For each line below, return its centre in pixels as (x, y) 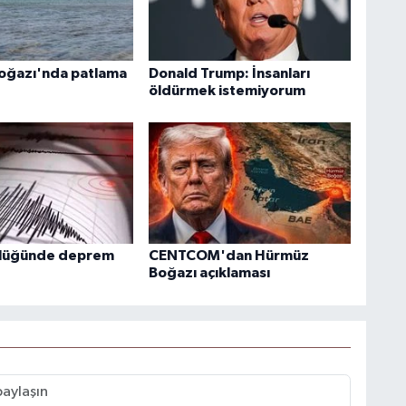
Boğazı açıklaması (209, 273)
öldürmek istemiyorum (227, 90)
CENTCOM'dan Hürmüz (228, 256)
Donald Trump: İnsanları (229, 73)
